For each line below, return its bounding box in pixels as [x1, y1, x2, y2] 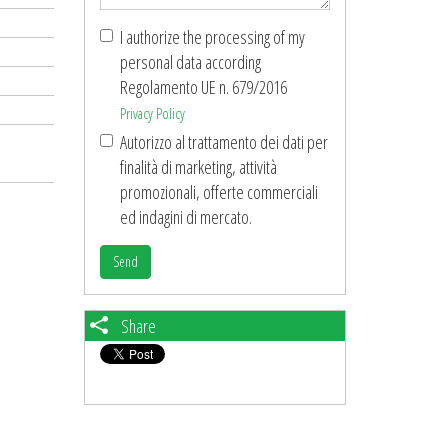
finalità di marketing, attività [119, 155, 277, 179]
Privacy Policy [119, 103, 185, 123]
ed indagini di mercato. [119, 205, 252, 229]
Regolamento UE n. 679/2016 [119, 75, 287, 99]
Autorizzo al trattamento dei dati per [119, 130, 328, 154]
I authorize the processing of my [119, 25, 305, 49]
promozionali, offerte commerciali [119, 180, 318, 204]
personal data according [119, 50, 261, 74]
